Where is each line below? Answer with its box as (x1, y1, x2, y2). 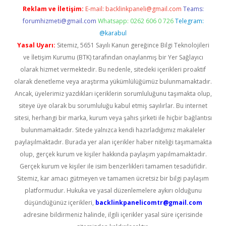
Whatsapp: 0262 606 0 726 (97, 17, 174, 25)
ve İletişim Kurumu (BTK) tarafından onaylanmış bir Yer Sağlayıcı (23, 53, 203, 62)
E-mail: (85, 5, 105, 13)
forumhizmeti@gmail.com (22, 17, 96, 25)
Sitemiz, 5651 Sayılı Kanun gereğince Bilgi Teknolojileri (55, 41, 209, 49)
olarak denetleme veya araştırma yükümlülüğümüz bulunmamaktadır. (14, 77, 212, 86)
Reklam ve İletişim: (22, 5, 84, 13)
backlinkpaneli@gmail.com (105, 5, 182, 13)
